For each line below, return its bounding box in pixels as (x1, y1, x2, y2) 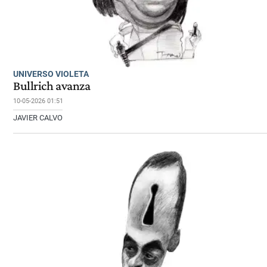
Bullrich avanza (13, 79, 91, 94)
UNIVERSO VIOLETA (13, 69, 89, 79)
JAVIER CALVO (13, 113, 63, 123)
